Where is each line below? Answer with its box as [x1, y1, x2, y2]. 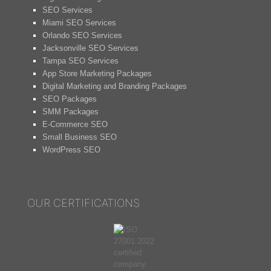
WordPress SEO [42, 145, 100, 154]
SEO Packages [42, 94, 97, 103]
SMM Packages [42, 107, 99, 116]
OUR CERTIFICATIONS [27, 197, 140, 209]
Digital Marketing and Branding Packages [42, 82, 187, 91]
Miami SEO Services [42, 18, 116, 27]
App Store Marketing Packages [42, 69, 152, 78]
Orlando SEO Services [42, 31, 122, 40]
